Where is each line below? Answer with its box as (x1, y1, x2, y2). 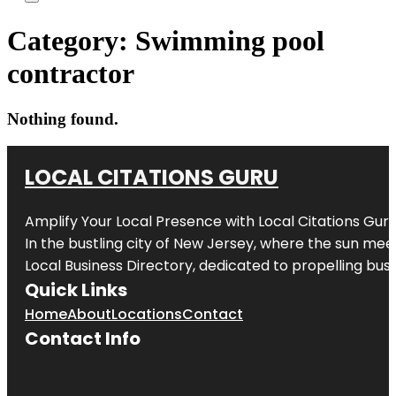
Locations (111, 303, 182, 324)
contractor (7, 57, 134, 90)
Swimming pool (135, 25, 324, 57)
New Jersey (173, 232, 254, 254)
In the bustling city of (25, 232, 173, 254)
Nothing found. (7, 109, 118, 128)
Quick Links (25, 277, 127, 302)
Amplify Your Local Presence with (25, 210, 258, 232)
